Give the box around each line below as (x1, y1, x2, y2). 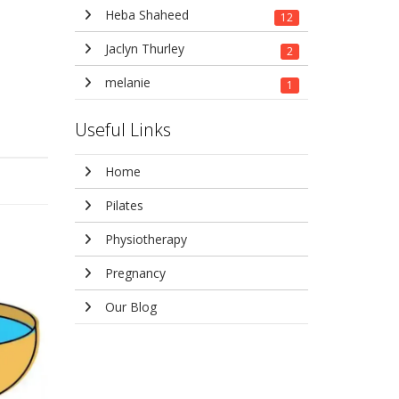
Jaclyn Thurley (101, 40, 184, 57)
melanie (101, 74, 151, 91)
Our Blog (101, 298, 157, 315)
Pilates (101, 197, 143, 214)
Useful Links (74, 118, 171, 142)
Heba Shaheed (101, 6, 189, 23)
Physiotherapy (101, 231, 187, 248)
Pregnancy (101, 265, 166, 281)
